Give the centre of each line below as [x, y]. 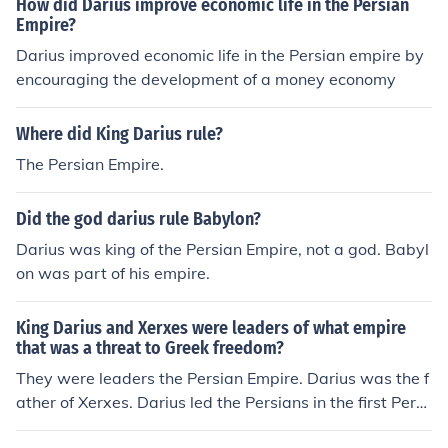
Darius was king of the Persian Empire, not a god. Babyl [222, 249]
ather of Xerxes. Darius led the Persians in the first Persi [222, 402]
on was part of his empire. [113, 273]
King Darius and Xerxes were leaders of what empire [211, 328]
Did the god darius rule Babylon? [138, 219]
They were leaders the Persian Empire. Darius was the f [222, 378]
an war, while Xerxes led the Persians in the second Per [221, 426]
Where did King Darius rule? [119, 134]
